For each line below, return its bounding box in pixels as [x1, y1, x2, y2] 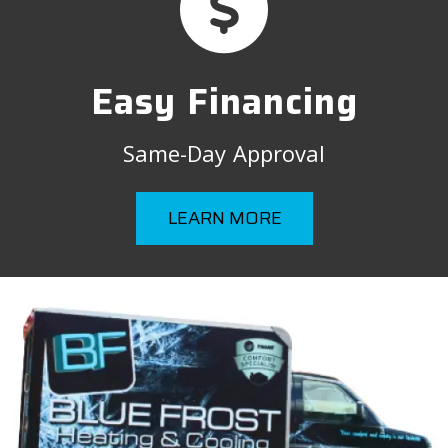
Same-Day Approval [123, 137, 325, 168]
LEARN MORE [167, 203, 281, 232]
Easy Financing [90, 72, 358, 130]
